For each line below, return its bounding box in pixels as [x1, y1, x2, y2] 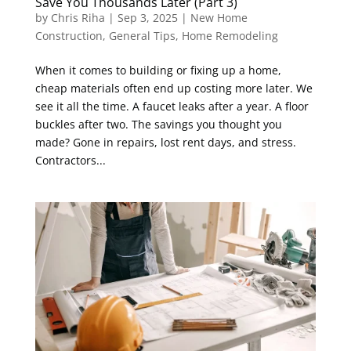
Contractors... [34, 152, 106, 168]
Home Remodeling [181, 27, 278, 43]
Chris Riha [50, 9, 105, 25]
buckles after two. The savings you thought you [34, 116, 282, 132]
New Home [190, 9, 248, 25]
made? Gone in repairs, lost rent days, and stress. [34, 134, 296, 150]
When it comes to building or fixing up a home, [34, 62, 281, 78]
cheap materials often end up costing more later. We [34, 80, 313, 96]
